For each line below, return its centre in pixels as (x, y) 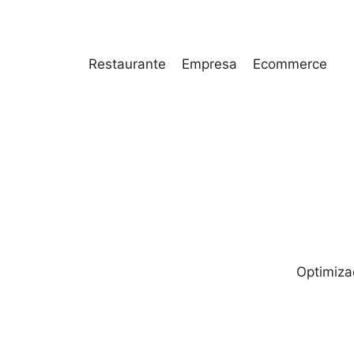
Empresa (209, 64)
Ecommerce (290, 64)
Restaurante (127, 64)
